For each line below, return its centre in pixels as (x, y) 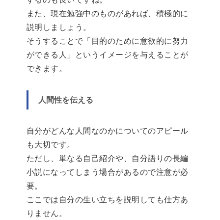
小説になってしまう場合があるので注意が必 (108, 172)
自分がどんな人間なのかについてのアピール (108, 131)
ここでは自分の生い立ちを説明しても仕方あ (108, 200)
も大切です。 (51, 145)
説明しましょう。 (59, 27)
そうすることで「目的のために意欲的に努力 (108, 41)
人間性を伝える (66, 100)
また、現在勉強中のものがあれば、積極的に (108, 14)
